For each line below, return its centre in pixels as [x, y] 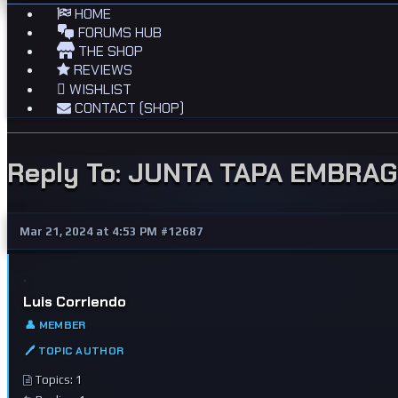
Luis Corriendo [75, 301]
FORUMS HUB [118, 32]
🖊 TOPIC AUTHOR [75, 350]
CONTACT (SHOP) [127, 108]
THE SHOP [109, 51]
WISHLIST [99, 89]
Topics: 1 [59, 379]
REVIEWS [101, 70]
